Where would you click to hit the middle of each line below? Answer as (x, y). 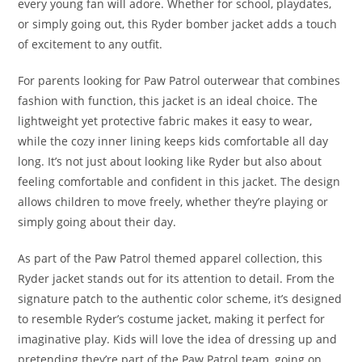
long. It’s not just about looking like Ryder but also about (170, 162)
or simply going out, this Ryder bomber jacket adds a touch (178, 24)
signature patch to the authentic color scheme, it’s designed (180, 299)
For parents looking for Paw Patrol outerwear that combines (179, 81)
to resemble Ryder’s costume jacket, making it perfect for (172, 319)
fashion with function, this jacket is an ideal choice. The (168, 101)
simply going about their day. (97, 222)
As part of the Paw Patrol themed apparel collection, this (170, 259)
